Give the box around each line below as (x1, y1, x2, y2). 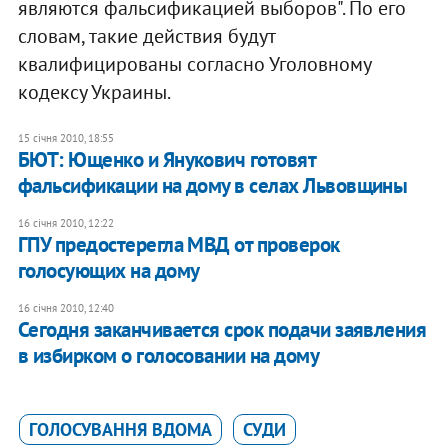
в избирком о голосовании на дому (17, 341, 320, 369)
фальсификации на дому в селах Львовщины (17, 171, 408, 199)
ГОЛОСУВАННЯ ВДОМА (28, 417, 212, 441)
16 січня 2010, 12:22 (17, 215, 114, 230)
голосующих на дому (17, 256, 200, 284)
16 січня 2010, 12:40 (17, 300, 114, 315)
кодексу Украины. (17, 78, 171, 105)
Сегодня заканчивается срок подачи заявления (17, 315, 427, 343)
